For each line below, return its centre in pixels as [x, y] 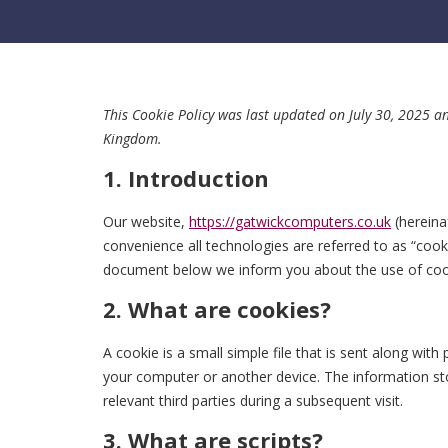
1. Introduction [186, 178]
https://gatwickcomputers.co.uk [290, 222]
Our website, [146, 222]
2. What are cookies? [217, 309]
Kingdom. [132, 139]
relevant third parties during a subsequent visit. [253, 401]
